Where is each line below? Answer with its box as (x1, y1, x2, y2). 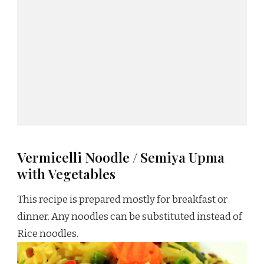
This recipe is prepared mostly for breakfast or (17, 193, 227, 206)
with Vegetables (17, 164, 115, 183)
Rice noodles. (17, 227, 78, 240)
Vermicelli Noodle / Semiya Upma (17, 148, 225, 167)
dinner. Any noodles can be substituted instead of (17, 210, 242, 223)
